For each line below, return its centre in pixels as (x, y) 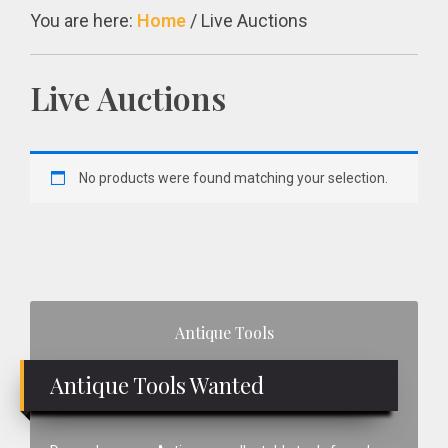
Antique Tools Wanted (157, 385)
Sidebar (71, 351)
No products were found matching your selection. (233, 178)
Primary (74, 317)
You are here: (83, 20)
